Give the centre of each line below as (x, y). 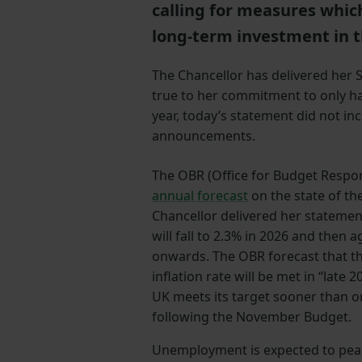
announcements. (204, 136)
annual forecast (200, 196)
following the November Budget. (252, 317)
